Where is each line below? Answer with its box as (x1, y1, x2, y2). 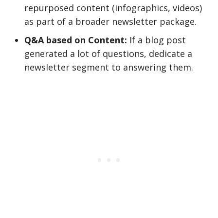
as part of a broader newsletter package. (24, 16, 197, 27)
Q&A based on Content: (24, 34, 127, 46)
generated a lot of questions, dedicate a (24, 48, 192, 59)
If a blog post (127, 34, 186, 46)
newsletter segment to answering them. (24, 61, 193, 73)
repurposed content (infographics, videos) (24, 2, 202, 14)
